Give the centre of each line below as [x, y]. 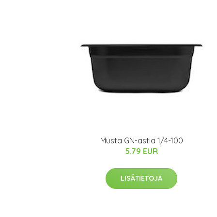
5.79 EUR [141, 151]
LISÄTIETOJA [141, 178]
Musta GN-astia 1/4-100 [141, 141]
